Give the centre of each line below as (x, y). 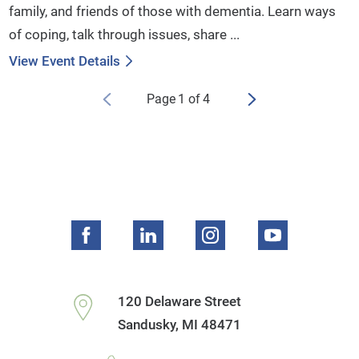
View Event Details (65, 61)
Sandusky (147, 324)
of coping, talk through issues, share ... (125, 35)
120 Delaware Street (179, 301)
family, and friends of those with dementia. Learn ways (173, 12)
